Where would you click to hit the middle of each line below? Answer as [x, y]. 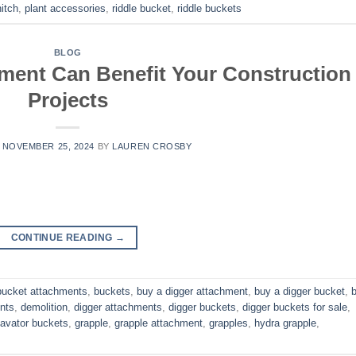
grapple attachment [159, 323]
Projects [68, 101]
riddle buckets [209, 9]
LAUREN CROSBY [152, 147]
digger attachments [118, 307]
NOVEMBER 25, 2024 [48, 147]
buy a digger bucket [300, 291]
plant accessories [65, 9]
